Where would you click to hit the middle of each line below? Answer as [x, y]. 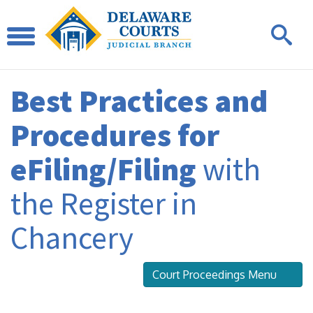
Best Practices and [139, 101]
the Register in [104, 203]
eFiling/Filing [103, 169]
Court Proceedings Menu [216, 275]
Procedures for [115, 135]
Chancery [72, 238]
